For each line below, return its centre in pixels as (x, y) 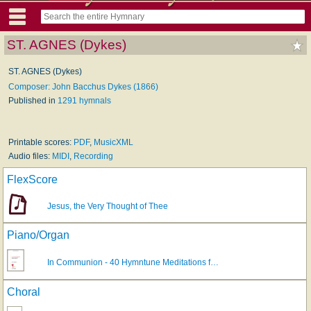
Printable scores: (41, 142)
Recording (93, 156)
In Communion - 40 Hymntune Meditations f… (133, 262)
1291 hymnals (84, 100)
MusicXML (114, 142)
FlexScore (32, 179)
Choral (24, 292)
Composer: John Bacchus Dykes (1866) (83, 86)
